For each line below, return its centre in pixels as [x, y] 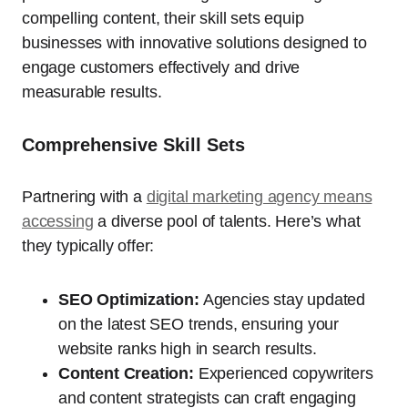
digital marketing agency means [259, 196]
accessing [58, 221]
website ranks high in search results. [188, 348]
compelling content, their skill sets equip [163, 18]
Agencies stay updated [282, 299]
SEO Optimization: [129, 299]
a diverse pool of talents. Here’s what [227, 221]
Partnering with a [84, 196]
